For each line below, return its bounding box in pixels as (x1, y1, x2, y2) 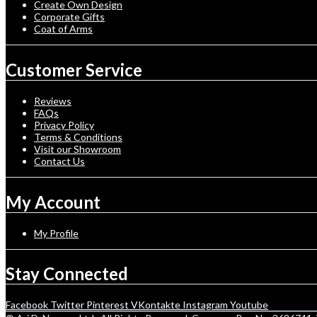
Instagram (183, 299, 228, 311)
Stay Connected (6, 263, 128, 284)
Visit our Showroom (34, 142, 121, 155)
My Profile (34, 226, 79, 239)
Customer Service (6, 59, 142, 80)
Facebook (6, 299, 48, 311)
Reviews (34, 94, 71, 107)
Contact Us (34, 154, 85, 167)
